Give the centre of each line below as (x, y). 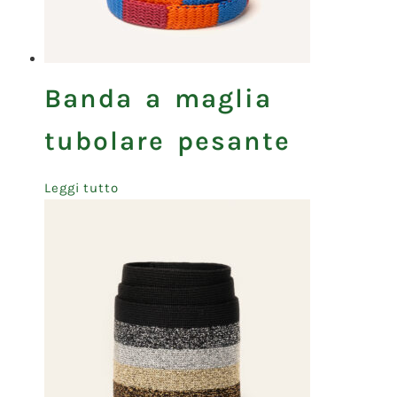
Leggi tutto (82, 187)
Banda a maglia (158, 98)
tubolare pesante (167, 140)
